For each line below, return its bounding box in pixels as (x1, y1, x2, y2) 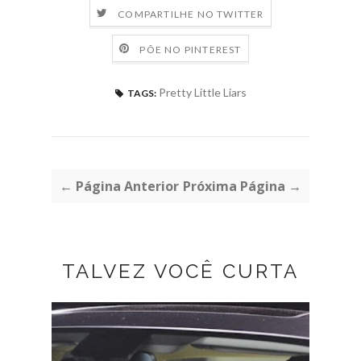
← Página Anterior (60, 177, 179, 196)
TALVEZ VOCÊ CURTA (62, 259, 299, 284)
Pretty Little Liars (158, 85, 247, 100)
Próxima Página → (183, 177, 301, 196)
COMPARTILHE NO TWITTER (118, 7, 264, 20)
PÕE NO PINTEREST (139, 43, 242, 56)
